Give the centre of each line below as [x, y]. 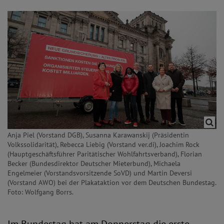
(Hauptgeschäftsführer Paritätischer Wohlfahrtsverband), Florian [105, 154]
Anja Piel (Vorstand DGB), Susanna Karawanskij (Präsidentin [98, 135]
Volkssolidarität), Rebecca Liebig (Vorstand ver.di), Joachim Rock [103, 144]
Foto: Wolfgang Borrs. [40, 192]
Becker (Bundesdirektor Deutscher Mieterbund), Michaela [94, 163]
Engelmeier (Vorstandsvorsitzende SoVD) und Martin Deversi [100, 173]
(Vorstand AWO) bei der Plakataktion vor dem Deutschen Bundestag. [112, 182]
